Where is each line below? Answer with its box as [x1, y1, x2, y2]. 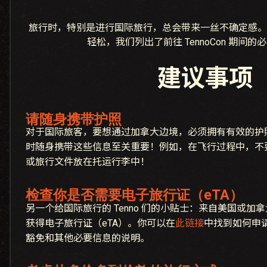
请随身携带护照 [26, 111, 122, 128]
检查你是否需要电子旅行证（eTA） [26, 187, 243, 204]
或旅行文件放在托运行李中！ [26, 156, 150, 168]
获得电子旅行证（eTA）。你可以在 [26, 217, 175, 229]
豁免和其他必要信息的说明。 [26, 232, 150, 244]
